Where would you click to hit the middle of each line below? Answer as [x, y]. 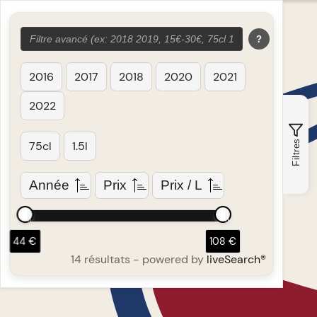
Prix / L [181, 185]
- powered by [168, 259]
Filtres [296, 152]
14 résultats [100, 259]
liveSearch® [236, 259]
